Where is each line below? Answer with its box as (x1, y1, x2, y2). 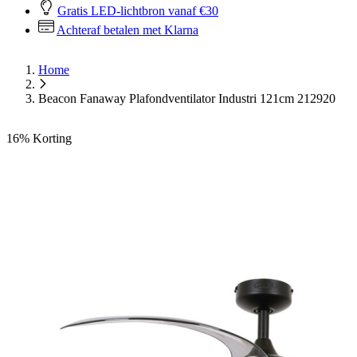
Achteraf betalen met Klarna (57, 23, 198, 37)
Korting (33, 131, 72, 145)
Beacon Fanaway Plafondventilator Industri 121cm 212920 (38, 92, 335, 105)
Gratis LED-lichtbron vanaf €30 (57, 4, 218, 18)
